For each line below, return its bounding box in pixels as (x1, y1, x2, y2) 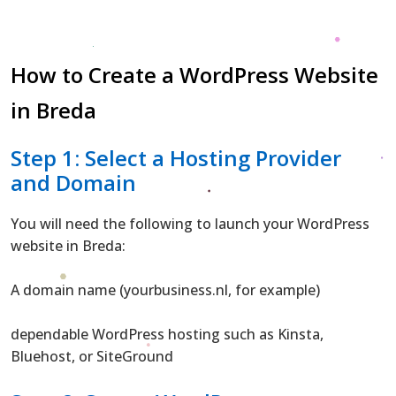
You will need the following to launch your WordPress (11, 213, 369, 233)
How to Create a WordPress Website (11, 59, 378, 89)
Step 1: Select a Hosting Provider (11, 142, 341, 172)
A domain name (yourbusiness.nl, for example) (11, 279, 320, 300)
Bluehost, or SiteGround (11, 346, 173, 366)
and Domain (11, 167, 136, 197)
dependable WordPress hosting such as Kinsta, (11, 324, 324, 344)
